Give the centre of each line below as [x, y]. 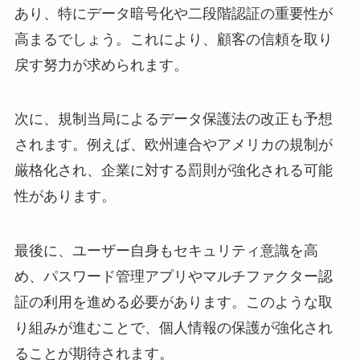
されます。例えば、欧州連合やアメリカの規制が [173, 145]
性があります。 [65, 196]
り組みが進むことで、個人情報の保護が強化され [173, 328]
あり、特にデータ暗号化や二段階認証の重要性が [173, 13]
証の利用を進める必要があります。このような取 [173, 303]
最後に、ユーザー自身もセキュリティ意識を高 [166, 251]
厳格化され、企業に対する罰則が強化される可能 [173, 171]
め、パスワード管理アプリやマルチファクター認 [173, 277]
